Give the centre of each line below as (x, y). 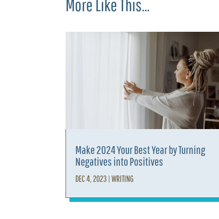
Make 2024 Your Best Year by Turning (141, 150)
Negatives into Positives (120, 162)
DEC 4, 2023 (91, 179)
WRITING (123, 179)
